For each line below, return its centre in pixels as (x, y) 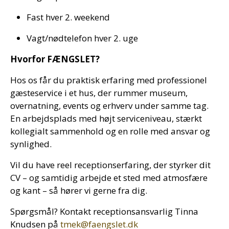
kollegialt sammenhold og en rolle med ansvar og (110, 131)
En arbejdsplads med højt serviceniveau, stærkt (106, 118)
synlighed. (31, 144)
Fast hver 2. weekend (68, 17)
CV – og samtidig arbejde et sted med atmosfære (109, 178)
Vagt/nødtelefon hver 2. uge (82, 38)
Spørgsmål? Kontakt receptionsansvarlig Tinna (104, 211)
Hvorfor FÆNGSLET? (55, 59)
